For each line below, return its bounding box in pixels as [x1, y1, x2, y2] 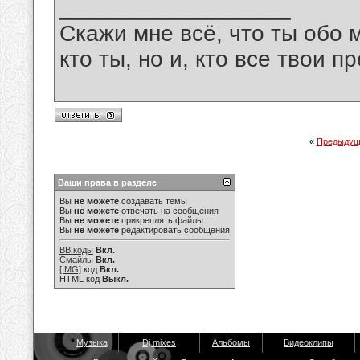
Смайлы [59, 255, 93, 264]
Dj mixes [142, 337, 176, 347]
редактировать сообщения [119, 225, 230, 235]
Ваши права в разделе [58, 178, 157, 187]
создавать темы [119, 196, 187, 206]
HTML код [59, 274, 102, 284]
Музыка [76, 337, 108, 347]
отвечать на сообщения [119, 206, 219, 215]
